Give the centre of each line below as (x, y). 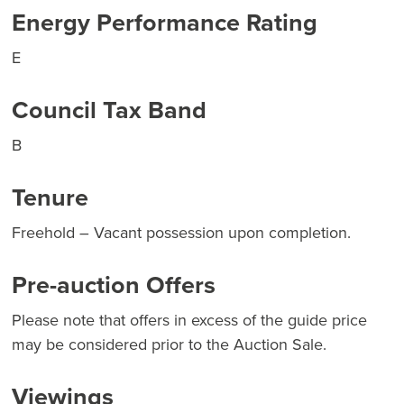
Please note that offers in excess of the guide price (189, 321)
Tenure (50, 198)
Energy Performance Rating (165, 23)
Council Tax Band (109, 110)
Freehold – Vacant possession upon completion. (181, 233)
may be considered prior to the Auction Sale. (169, 345)
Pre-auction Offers (114, 285)
